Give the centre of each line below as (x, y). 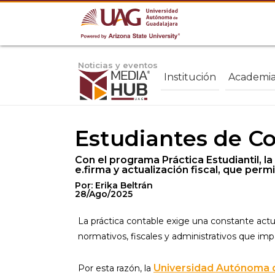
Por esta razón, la (116, 268)
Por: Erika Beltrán (114, 185)
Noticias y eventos (118, 65)
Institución (190, 77)
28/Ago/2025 (104, 194)
